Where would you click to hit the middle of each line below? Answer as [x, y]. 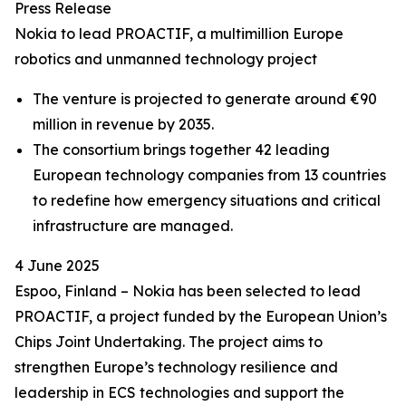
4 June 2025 [57, 266]
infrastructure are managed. [133, 226]
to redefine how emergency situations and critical [207, 200]
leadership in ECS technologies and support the [179, 392]
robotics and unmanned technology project [168, 59]
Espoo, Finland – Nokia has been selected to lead [188, 291]
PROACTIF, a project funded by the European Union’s [201, 316]
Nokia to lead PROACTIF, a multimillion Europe [179, 34]
